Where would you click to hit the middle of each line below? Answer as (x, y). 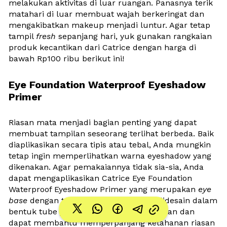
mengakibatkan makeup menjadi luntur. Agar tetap (109, 25)
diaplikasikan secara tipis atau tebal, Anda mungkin (110, 144)
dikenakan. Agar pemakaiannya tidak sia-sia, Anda (106, 167)
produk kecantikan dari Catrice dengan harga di (102, 47)
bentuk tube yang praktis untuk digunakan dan (102, 211)
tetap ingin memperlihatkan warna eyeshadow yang (110, 156)
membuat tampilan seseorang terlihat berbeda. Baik (111, 133)
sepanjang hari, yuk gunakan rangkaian (135, 36)
